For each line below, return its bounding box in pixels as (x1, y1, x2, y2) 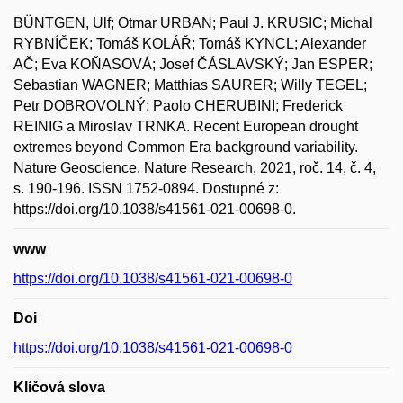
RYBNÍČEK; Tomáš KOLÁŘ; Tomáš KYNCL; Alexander (13, 36, 366, 51)
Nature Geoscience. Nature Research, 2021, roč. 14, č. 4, (13, 160, 376, 175)
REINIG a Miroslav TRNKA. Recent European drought (13, 119, 358, 134)
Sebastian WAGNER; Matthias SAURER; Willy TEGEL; (13, 77, 367, 93)
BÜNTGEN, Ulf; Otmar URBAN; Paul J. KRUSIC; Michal (13, 15, 372, 31)
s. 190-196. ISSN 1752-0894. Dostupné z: (13, 181, 279, 196)
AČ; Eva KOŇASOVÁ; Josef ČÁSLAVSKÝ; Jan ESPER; (13, 57, 372, 72)
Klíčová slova (13, 380, 105, 395)
